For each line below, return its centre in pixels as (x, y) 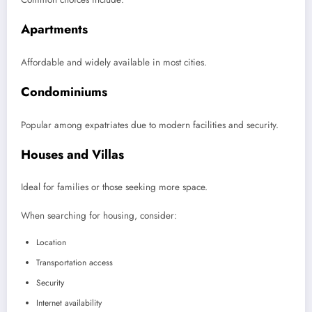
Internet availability (69, 303)
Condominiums (64, 92)
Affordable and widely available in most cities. (114, 62)
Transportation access (75, 262)
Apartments (54, 30)
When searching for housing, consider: (99, 215)
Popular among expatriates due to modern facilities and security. (150, 125)
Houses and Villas (72, 154)
